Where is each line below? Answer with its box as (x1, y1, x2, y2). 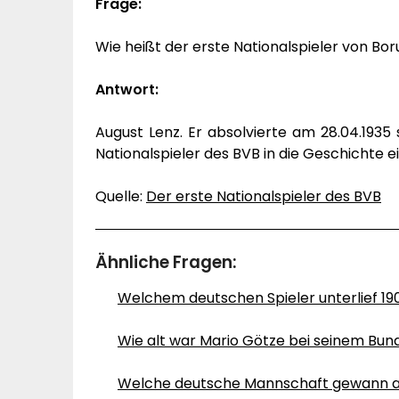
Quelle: (95, 186, 146, 207)
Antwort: (95, 79, 159, 100)
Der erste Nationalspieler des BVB (146, 186, 381, 207)
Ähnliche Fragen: (95, 250, 237, 274)
